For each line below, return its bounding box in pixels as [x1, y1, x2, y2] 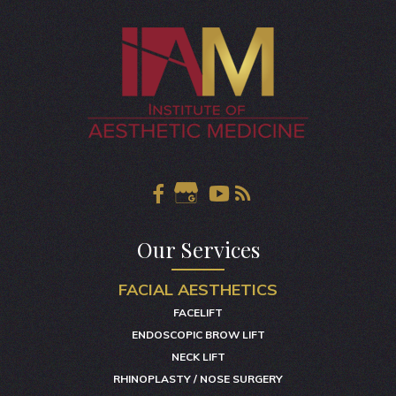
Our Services [136, 234, 260, 263]
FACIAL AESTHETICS [118, 278, 278, 300]
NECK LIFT [171, 349, 225, 363]
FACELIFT [173, 305, 223, 319]
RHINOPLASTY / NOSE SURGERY [113, 371, 283, 385]
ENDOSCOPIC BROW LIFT [131, 327, 265, 341]
